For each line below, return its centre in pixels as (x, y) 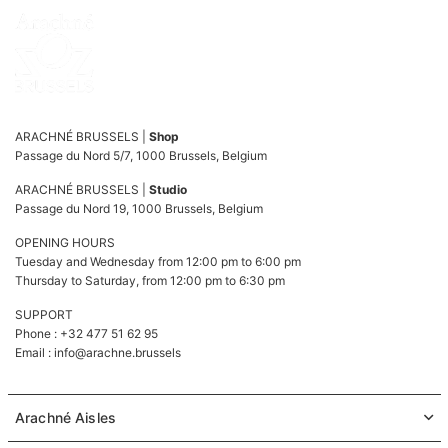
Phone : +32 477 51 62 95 (86, 333)
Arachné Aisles (65, 417)
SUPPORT (44, 314)
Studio (168, 189)
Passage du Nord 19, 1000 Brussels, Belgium (139, 208)
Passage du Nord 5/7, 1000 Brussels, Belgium (141, 155)
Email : (34, 352)
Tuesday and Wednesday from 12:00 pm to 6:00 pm (158, 261)
